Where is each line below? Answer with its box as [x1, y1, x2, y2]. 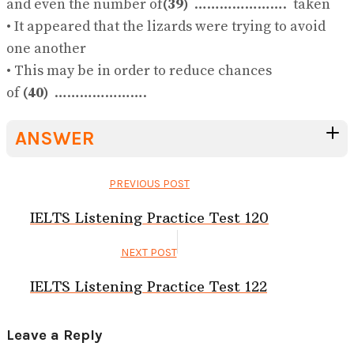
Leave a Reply [6, 326, 102, 344]
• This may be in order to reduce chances [6, 61, 272, 80]
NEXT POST [120, 245, 177, 259]
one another [6, 39, 86, 58]
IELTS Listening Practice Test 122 [30, 277, 267, 296]
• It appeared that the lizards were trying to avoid [6, 17, 326, 36]
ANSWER [15, 126, 95, 149]
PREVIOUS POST [109, 176, 190, 190]
